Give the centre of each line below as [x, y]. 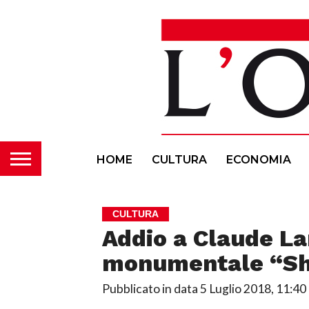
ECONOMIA [259, 159]
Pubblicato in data [150, 289]
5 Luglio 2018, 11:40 [253, 289]
